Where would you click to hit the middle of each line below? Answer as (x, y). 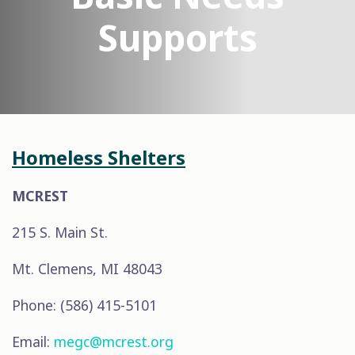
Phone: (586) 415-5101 (84, 305)
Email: (31, 342)
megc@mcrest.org (114, 342)
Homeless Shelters (99, 158)
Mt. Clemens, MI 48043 (87, 269)
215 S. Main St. (60, 232)
